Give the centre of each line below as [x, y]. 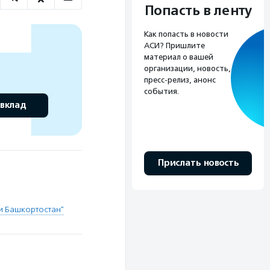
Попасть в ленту [198, 11]
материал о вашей [179, 57]
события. [162, 92]
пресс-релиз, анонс [180, 80]
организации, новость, [187, 69]
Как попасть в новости [186, 34]
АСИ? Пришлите [174, 46]
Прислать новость [198, 163]
